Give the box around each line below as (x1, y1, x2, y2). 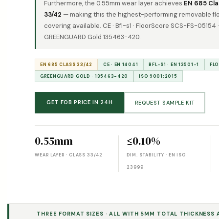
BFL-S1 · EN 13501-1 (149, 62, 199, 67)
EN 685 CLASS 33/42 (40, 62, 92, 67)
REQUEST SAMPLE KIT (134, 99, 195, 106)
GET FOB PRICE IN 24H (46, 99, 113, 106)
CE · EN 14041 (103, 62, 138, 67)
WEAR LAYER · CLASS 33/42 (35, 152, 103, 158)
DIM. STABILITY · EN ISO (127, 152, 186, 158)
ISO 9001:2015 (139, 73, 177, 79)
